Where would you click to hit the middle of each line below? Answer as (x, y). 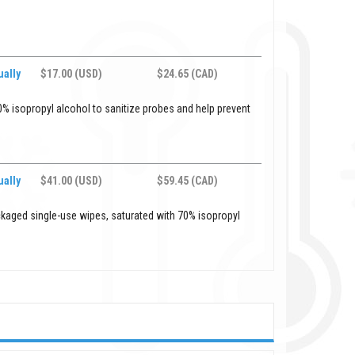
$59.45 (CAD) (188, 180)
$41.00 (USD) (72, 180)
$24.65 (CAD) (188, 73)
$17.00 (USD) (72, 73)
